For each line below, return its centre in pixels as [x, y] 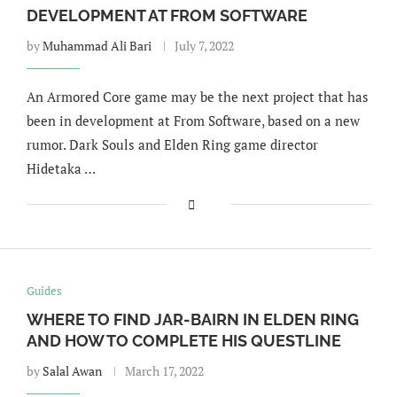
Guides [44, 291]
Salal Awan [72, 371]
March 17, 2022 [164, 371]
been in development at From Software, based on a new [193, 121]
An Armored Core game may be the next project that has [197, 97]
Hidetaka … [61, 168]
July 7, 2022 [204, 46]
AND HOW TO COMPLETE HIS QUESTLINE [183, 341]
